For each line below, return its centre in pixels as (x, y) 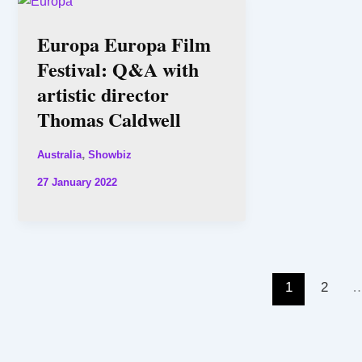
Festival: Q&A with (118, 69)
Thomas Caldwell (109, 120)
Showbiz (110, 154)
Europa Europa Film (124, 44)
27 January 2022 (77, 182)
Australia (59, 154)
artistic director (103, 95)
